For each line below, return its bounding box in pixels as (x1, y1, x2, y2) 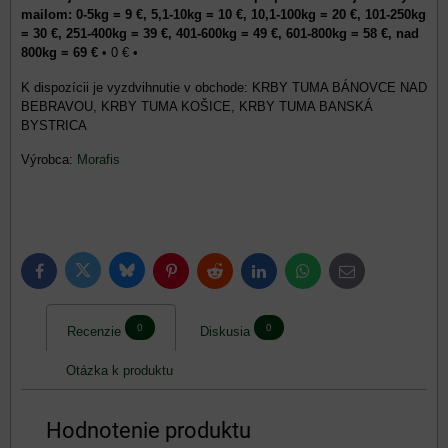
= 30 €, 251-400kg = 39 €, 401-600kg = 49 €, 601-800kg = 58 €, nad (21, 25, 419, 41)
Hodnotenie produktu (46, 418, 251, 444)
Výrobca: (21, 151, 77, 167)
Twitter (81, 266, 120, 282)
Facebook (37, 267, 95, 283)
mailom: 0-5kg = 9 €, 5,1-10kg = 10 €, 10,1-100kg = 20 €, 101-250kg (21, 6, 426, 22)
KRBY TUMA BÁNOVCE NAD (252, 79, 427, 95)
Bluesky (125, 266, 173, 282)
